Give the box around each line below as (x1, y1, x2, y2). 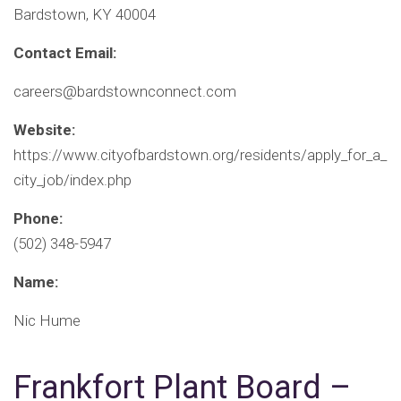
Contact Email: (13, 44, 116, 63)
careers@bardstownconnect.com (13, 82, 236, 101)
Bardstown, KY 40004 (13, 5, 156, 24)
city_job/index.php (13, 171, 132, 190)
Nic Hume (13, 311, 81, 330)
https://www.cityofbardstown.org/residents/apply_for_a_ (13, 146, 387, 165)
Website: (13, 121, 75, 140)
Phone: (13, 209, 63, 228)
